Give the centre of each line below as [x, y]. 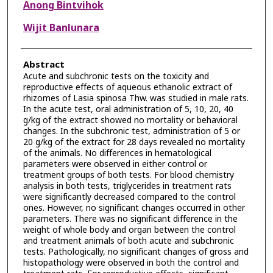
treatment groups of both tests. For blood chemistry [128, 175]
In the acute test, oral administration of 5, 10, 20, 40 [128, 109]
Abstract [44, 65]
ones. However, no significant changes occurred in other [134, 208]
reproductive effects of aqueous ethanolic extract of [127, 87]
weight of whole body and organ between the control [129, 230]
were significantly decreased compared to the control [129, 197]
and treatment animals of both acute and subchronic [128, 241]
